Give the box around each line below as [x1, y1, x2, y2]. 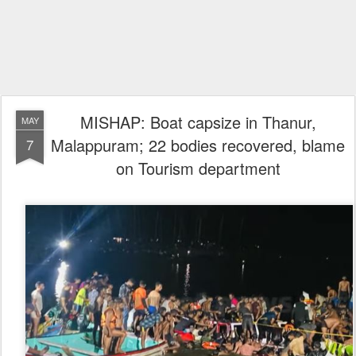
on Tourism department [115, 157, 281, 180]
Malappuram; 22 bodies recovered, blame [51, 133, 345, 157]
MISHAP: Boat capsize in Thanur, [79, 110, 316, 133]
